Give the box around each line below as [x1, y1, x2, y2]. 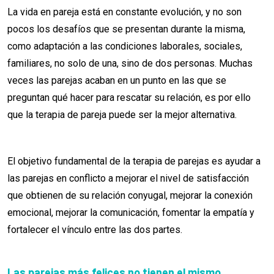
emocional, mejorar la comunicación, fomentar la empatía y [7, 207, 254, 219]
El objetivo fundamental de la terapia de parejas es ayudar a [7, 155, 261, 168]
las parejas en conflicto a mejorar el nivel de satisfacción [7, 172, 249, 185]
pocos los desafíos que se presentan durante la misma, [7, 23, 245, 35]
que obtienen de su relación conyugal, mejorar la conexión [7, 190, 253, 202]
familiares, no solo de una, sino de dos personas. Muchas [7, 57, 253, 70]
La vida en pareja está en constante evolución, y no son [7, 6, 242, 18]
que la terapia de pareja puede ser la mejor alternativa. [7, 109, 237, 121]
